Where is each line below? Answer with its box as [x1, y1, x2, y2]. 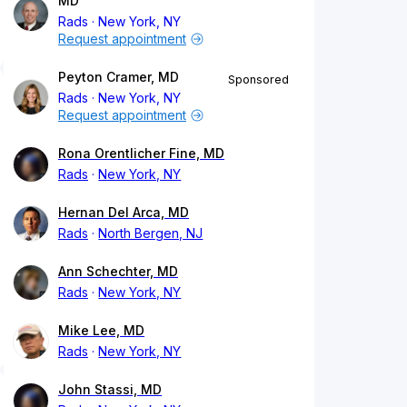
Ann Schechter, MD [58, 263, 178, 280]
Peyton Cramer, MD [58, 69, 179, 85]
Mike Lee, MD [58, 323, 144, 339]
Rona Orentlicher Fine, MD [58, 145, 224, 162]
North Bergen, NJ [98, 225, 203, 242]
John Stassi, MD [58, 382, 162, 398]
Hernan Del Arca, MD [58, 204, 189, 221]
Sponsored [228, 73, 289, 87]
